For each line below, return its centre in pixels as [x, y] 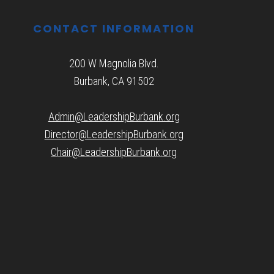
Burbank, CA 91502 [114, 81]
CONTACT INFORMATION [114, 29]
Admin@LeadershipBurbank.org [114, 116]
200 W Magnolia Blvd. [114, 63]
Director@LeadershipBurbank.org [114, 134]
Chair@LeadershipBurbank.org [114, 152]
